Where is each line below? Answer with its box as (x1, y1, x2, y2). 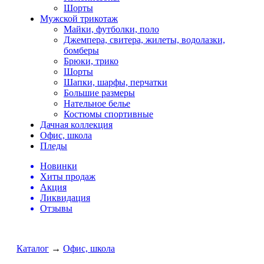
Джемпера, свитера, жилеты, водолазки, (64, 34, 225, 45)
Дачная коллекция (40, 119, 113, 130)
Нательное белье (64, 98, 130, 108)
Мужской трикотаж (40, 13, 118, 24)
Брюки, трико (64, 55, 118, 66)
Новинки (40, 160, 77, 171)
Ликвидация (40, 192, 90, 203)
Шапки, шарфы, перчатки (64, 77, 167, 87)
